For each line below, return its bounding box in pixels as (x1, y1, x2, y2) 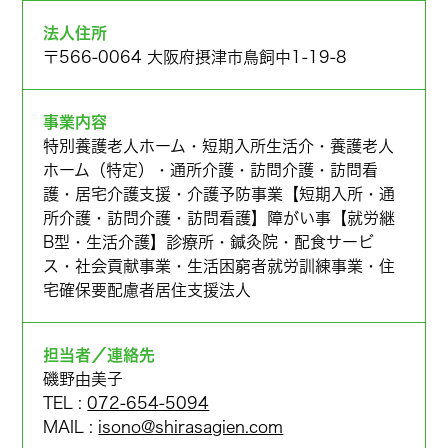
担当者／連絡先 (43, 347, 156, 364)
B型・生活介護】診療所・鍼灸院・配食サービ (43, 234, 375, 251)
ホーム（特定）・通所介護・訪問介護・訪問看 (43, 162, 379, 179)
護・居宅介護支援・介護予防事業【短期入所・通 (43, 186, 396, 203)
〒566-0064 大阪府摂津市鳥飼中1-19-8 (43, 49, 348, 66)
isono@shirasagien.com (98, 419, 284, 436)
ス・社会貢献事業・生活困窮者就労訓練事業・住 (43, 258, 396, 275)
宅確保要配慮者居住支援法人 (43, 282, 252, 299)
